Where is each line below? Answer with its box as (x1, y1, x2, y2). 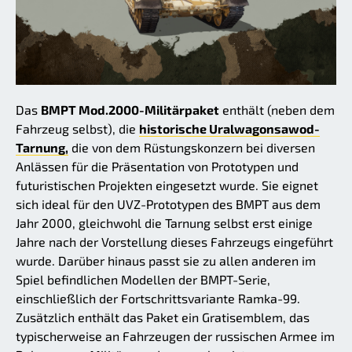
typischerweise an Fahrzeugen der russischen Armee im (16, 328, 335, 343)
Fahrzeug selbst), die (16, 120, 139, 136)
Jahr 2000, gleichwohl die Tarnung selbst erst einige (16, 214, 313, 230)
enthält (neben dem (219, 101, 335, 117)
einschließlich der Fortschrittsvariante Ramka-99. (16, 290, 300, 306)
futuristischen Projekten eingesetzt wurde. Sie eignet (16, 177, 318, 192)
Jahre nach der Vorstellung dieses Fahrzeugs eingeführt (16, 233, 333, 249)
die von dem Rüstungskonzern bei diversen (68, 139, 315, 155)
